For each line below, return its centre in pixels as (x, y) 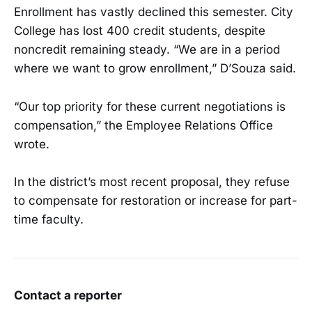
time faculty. (49, 219)
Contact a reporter (68, 296)
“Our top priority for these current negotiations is (150, 106)
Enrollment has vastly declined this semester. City (154, 12)
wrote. (32, 144)
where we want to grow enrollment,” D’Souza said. (155, 69)
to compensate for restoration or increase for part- (156, 200)
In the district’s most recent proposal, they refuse (152, 181)
